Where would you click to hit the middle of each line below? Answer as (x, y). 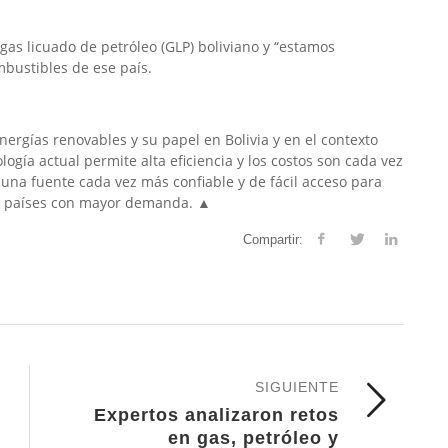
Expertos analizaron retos (216, 415)
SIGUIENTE (297, 387)
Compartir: (272, 240)
